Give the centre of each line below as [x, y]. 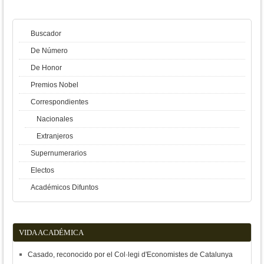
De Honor [46, 68]
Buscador [46, 34]
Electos [42, 170]
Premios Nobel [55, 85]
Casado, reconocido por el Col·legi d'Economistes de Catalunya [130, 255]
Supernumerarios [59, 153]
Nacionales [55, 119]
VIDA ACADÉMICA [51, 232]
